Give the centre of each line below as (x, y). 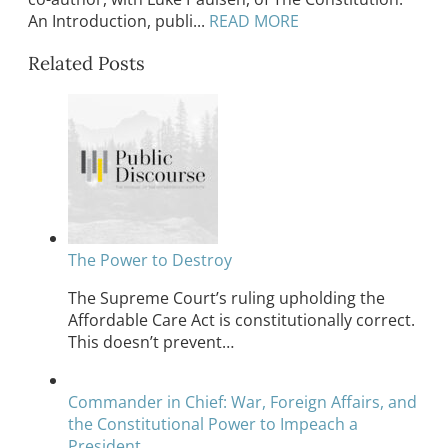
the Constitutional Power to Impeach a (213, 423)
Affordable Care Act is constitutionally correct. (241, 319)
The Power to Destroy (150, 259)
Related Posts (86, 63)
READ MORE (252, 21)
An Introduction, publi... (116, 21)
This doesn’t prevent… (151, 341)
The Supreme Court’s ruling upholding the (226, 297)
